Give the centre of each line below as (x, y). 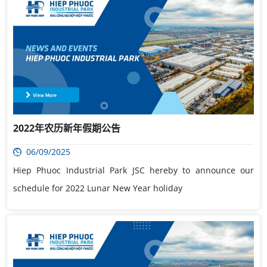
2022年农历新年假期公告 (67, 128)
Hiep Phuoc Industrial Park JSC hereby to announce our (133, 170)
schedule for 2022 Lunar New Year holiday (98, 188)
